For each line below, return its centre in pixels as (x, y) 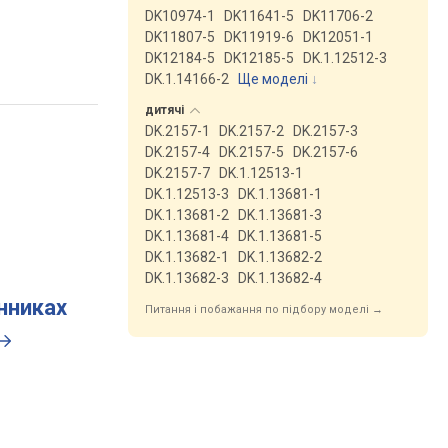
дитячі (166, 110)
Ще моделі (273, 79)
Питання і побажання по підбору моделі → (264, 309)
